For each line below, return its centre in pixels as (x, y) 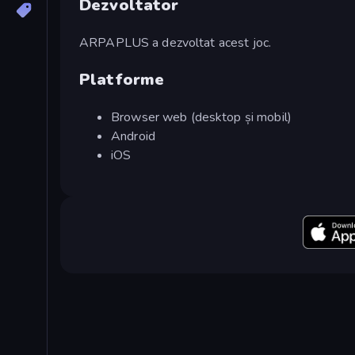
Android (133, 136)
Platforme (122, 79)
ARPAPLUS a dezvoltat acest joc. (176, 42)
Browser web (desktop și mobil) (201, 117)
